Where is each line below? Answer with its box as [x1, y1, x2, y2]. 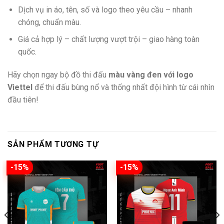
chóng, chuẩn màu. [17, 17, 81, 27]
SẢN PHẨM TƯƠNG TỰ [7, 139, 98, 149]
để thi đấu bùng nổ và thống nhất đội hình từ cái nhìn [32, 82, 214, 92]
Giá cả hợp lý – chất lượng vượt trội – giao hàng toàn [17, 34, 199, 44]
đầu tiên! [7, 95, 38, 105]
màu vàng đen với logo [108, 70, 193, 80]
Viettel [7, 82, 32, 92]
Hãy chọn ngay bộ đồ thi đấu [7, 70, 108, 80]
